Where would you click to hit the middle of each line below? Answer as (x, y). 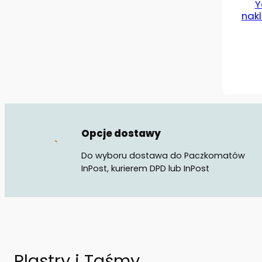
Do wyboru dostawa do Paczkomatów (163, 155)
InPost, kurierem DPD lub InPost (146, 168)
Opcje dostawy (121, 134)
